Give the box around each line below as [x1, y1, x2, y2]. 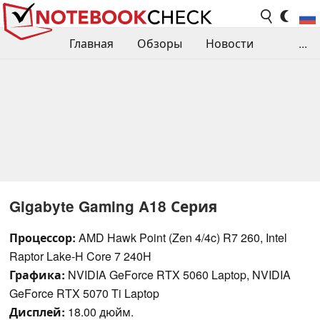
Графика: [9, 266, 65, 283]
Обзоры [137, 35, 182, 52]
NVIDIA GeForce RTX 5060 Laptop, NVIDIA [65, 266, 291, 283]
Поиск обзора [101, 98, 179, 115]
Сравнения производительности [11, 66, 196, 84]
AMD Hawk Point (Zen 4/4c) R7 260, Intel [76, 229, 287, 246]
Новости [206, 35, 254, 52]
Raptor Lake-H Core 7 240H [9, 247, 151, 264]
